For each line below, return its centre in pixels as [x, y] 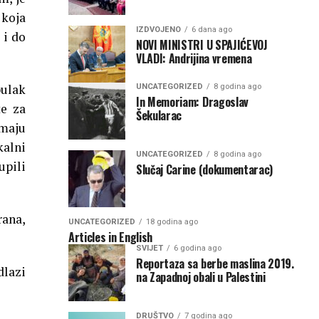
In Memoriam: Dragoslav [192, 101]
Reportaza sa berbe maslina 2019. [215, 263]
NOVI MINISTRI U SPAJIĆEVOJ [202, 45]
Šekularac [159, 115]
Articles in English [110, 237]
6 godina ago [198, 248]
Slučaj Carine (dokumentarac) [205, 169]
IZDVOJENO [158, 29]
